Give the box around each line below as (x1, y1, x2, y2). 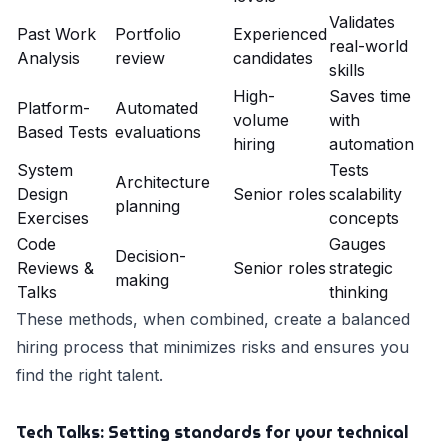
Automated (115, 98, 198, 119)
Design (17, 184, 68, 205)
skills (329, 60, 365, 81)
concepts (329, 208, 399, 229)
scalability (329, 184, 402, 205)
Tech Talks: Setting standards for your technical (16, 420, 408, 446)
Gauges (329, 234, 386, 255)
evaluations (115, 122, 201, 143)
